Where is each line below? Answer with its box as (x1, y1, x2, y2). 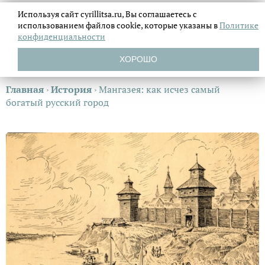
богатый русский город (6, 96, 109, 109)
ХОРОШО (119, 54, 157, 64)
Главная (6, 83, 44, 96)
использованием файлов (18, 20, 117, 31)
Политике (219, 20, 258, 31)
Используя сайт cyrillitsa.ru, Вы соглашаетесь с (18, 8, 197, 20)
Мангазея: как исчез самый (99, 83, 220, 96)
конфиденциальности (18, 31, 105, 42)
